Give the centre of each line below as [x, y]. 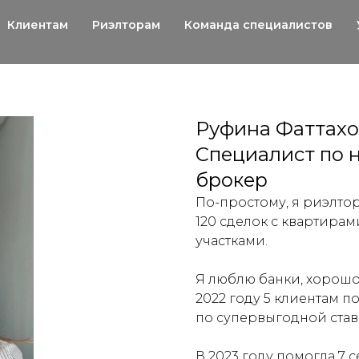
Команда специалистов [258, 25]
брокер [232, 179]
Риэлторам [126, 25]
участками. [232, 240]
